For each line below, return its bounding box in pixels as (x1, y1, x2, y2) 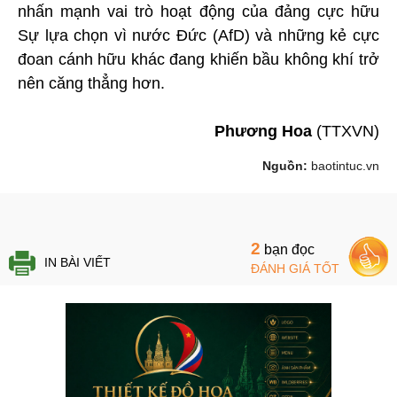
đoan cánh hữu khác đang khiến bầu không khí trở (18, 51, 379, 69)
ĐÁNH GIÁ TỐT (251, 261, 339, 276)
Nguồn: (262, 159, 311, 174)
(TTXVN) (316, 122, 379, 141)
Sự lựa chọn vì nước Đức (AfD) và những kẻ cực (18, 27, 379, 45)
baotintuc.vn (311, 159, 379, 174)
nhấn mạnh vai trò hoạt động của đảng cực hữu (18, 3, 379, 21)
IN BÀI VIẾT (44, 255, 111, 270)
